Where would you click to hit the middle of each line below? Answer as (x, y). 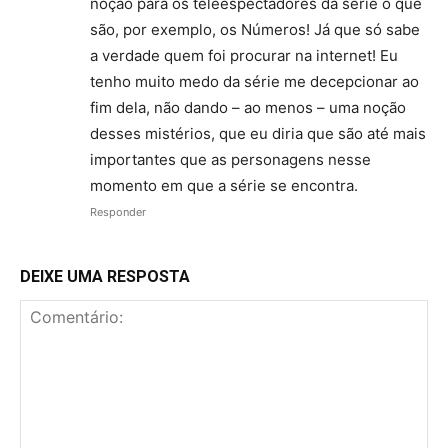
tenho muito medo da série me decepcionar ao (254, 81)
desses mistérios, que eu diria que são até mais (258, 133)
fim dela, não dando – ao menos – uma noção (248, 107)
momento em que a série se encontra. (224, 185)
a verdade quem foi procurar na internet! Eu (244, 55)
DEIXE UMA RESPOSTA (105, 276)
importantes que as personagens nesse (230, 159)
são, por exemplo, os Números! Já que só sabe (255, 29)
